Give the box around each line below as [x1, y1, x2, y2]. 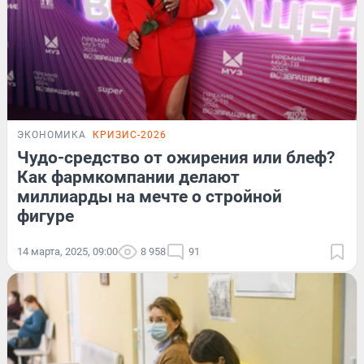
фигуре [17, 206, 74, 226]
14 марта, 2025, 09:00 [17, 245, 118, 258]
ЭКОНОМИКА [17, 128, 86, 141]
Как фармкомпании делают [17, 167, 240, 187]
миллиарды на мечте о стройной [17, 186, 282, 206]
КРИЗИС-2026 [93, 128, 167, 141]
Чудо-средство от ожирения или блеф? [17, 147, 335, 167]
